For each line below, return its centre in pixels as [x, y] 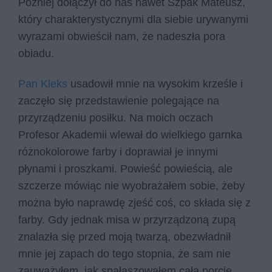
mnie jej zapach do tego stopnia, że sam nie [124, 253]
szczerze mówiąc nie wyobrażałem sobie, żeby [131, 185]
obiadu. [38, 54]
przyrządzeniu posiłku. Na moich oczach [116, 117]
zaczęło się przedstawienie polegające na [119, 100]
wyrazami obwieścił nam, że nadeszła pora [122, 37]
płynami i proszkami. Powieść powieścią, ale [125, 168]
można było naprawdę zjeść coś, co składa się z [134, 202]
